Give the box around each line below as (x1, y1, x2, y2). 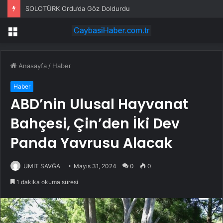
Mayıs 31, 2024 (74, 162, 116, 170)
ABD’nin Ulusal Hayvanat (10, 95, 188, 114)
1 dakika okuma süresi (15, 178, 78, 186)
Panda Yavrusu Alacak (10, 133, 173, 153)
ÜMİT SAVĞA (23, 162, 60, 170)
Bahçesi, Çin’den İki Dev (10, 114, 180, 134)
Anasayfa (16, 62, 47, 70)
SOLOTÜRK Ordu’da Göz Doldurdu (25, 4, 130, 12)
